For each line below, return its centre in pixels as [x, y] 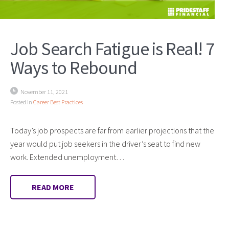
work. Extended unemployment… [67, 157]
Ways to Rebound [74, 67]
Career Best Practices [58, 102]
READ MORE [53, 187]
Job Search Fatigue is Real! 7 [112, 49]
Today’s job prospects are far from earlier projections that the [112, 130]
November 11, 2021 [44, 91]
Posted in [22, 102]
